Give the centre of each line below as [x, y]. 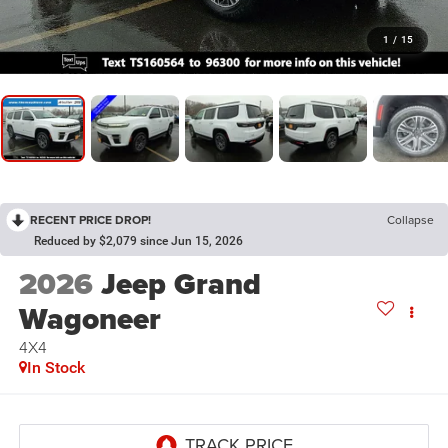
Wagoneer [89, 319]
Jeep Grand [180, 284]
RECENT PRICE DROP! [90, 220]
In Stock [55, 368]
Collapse [410, 220]
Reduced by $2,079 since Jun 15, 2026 [138, 241]
